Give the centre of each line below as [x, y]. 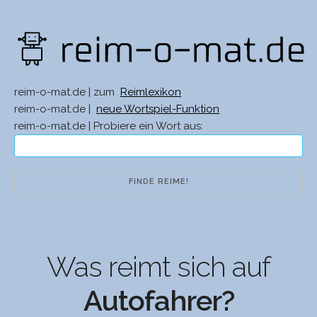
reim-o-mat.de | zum [66, 92]
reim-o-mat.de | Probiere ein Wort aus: [109, 126]
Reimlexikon [151, 92]
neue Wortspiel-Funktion [158, 109]
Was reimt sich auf [158, 267]
